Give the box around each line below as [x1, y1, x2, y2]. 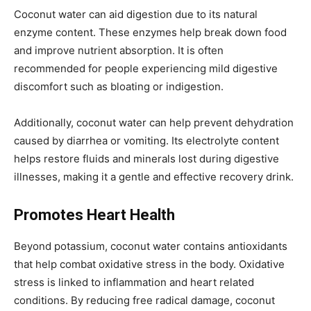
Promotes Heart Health [14, 205, 175, 224]
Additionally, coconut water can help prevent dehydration [14, 115, 294, 129]
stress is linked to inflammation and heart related [14, 275, 254, 289]
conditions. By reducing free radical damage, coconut [14, 293, 275, 307]
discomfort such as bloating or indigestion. [14, 79, 224, 93]
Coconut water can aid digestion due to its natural [14, 7, 258, 21]
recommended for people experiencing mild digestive [14, 61, 278, 75]
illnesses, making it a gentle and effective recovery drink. [14, 169, 294, 183]
